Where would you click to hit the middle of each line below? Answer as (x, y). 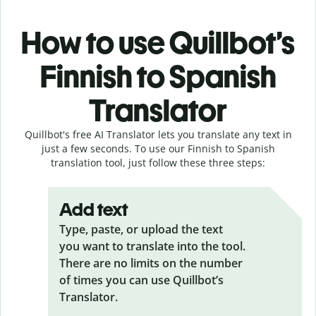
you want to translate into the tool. (152, 246)
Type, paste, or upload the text (141, 229)
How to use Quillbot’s (158, 42)
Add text (94, 209)
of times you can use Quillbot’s (141, 280)
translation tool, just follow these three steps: (158, 162)
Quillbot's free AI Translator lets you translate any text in (158, 134)
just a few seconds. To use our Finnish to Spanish (158, 148)
